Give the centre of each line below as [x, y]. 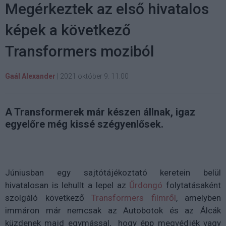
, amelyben [198, 197]
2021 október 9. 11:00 [94, 76]
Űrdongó [146, 185]
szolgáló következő [48, 197]
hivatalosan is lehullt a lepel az [67, 185]
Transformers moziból [80, 51]
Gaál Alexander [30, 76]
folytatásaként [192, 185]
